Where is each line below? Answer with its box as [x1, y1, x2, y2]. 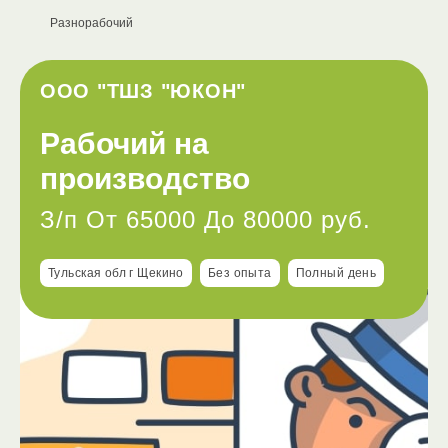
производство [40, 162, 250, 195]
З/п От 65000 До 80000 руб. [40, 206, 372, 233]
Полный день [295, 266, 377, 280]
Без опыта [207, 266, 272, 280]
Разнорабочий [50, 16, 133, 30]
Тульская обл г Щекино [48, 266, 184, 280]
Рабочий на [40, 127, 209, 160]
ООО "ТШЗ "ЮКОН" [40, 80, 247, 102]
